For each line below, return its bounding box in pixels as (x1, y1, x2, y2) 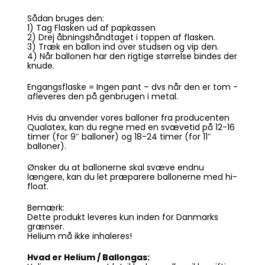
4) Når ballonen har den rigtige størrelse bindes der (27, 50, 237, 62)
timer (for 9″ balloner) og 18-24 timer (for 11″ (27, 130, 211, 143)
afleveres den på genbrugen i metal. (27, 90, 178, 102)
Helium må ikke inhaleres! (27, 230, 132, 242)
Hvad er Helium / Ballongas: (27, 251, 150, 263)
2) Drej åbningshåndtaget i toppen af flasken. (27, 31, 215, 43)
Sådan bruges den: (27, 12, 104, 24)
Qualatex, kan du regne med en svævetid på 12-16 (27, 121, 235, 133)
